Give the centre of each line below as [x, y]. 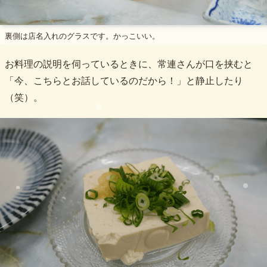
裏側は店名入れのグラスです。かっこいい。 [82, 36]
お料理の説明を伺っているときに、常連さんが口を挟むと [129, 64]
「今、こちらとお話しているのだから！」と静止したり [124, 81]
